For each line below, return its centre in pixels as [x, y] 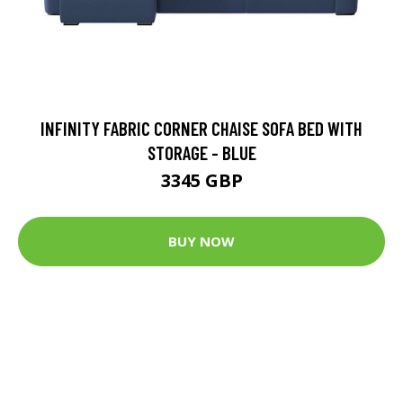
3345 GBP [201, 180]
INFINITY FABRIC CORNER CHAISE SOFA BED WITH [201, 128]
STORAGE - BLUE [201, 152]
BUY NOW [201, 241]
